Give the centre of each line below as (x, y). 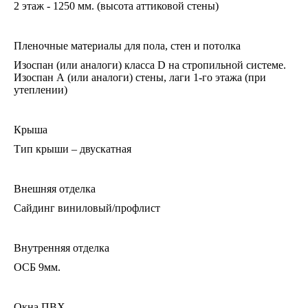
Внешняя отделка (55, 189)
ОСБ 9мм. (37, 267)
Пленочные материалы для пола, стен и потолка (127, 46)
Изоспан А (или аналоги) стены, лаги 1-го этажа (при (140, 77)
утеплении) (41, 90)
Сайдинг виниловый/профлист (87, 208)
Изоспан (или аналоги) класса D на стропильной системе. (150, 65)
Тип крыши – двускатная (73, 149)
